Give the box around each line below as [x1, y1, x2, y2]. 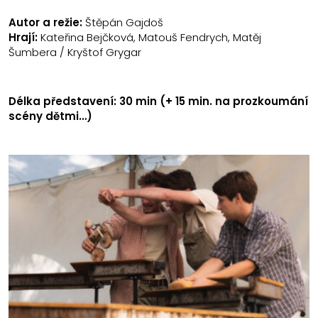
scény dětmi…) [9, 109, 92, 124]
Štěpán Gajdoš [82, 14, 163, 30]
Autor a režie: [9, 14, 82, 30]
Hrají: [9, 29, 38, 45]
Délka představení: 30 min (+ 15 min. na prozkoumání [9, 94, 308, 109]
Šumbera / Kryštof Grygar [9, 44, 141, 60]
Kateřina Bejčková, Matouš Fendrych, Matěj [38, 29, 261, 45]
